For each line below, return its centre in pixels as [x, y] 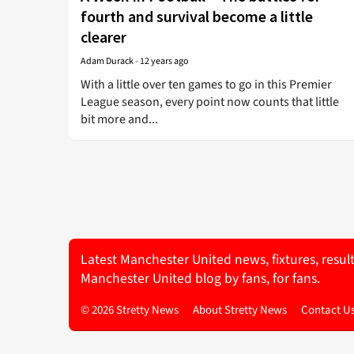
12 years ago [164, 61]
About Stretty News [240, 310]
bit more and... [119, 119]
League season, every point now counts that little [210, 102]
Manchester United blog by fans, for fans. [200, 279]
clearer [104, 37]
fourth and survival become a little [197, 16]
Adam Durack [107, 61]
